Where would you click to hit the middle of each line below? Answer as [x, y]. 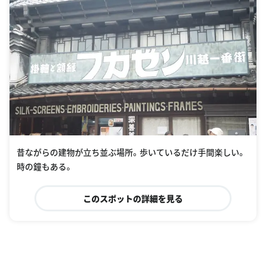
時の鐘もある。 [45, 167]
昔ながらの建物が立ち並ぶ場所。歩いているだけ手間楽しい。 [131, 152]
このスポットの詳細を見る [133, 199]
